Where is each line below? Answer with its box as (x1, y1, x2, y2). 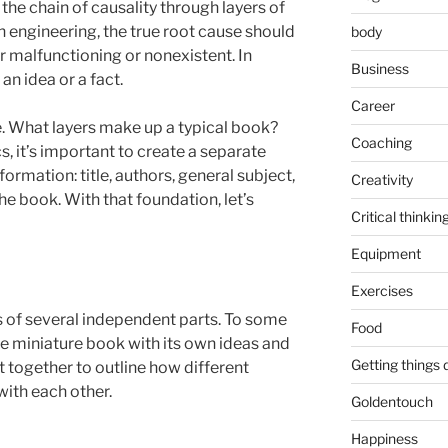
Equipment (350, 244, 421, 262)
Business (350, 59, 409, 77)
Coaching (350, 133, 412, 151)
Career (350, 96, 395, 114)
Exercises (350, 281, 413, 299)
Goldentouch (350, 392, 433, 410)
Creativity (350, 170, 413, 188)
